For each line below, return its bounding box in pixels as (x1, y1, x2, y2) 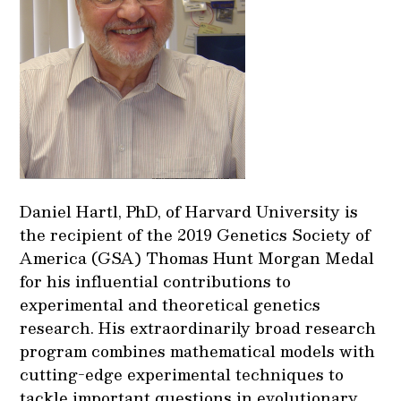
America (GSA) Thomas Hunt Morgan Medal (20, 244, 375, 270)
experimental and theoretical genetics (20, 291, 321, 317)
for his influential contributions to (20, 268, 292, 294)
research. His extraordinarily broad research (20, 314, 377, 340)
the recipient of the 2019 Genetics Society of (20, 221, 371, 247)
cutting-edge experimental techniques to (20, 361, 345, 387)
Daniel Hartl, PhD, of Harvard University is (20, 198, 359, 224)
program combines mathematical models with (20, 337, 376, 363)
